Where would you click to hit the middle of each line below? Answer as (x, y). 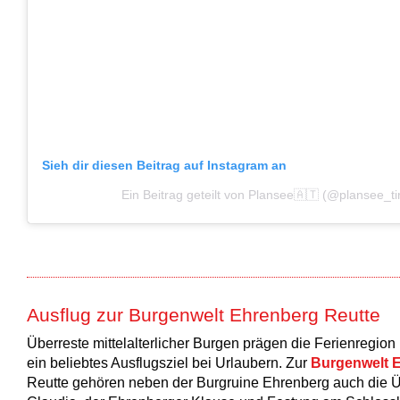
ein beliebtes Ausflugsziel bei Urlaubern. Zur (169, 363)
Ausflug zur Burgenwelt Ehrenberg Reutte (204, 314)
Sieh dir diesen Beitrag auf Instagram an (164, 165)
